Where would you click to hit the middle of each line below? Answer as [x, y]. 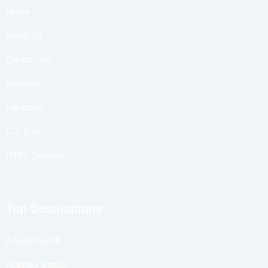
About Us [24, 36]
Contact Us [28, 60]
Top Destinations [54, 209]
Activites [23, 84]
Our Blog [23, 132]
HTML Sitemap [35, 156]
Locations [25, 108]
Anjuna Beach [33, 241]
